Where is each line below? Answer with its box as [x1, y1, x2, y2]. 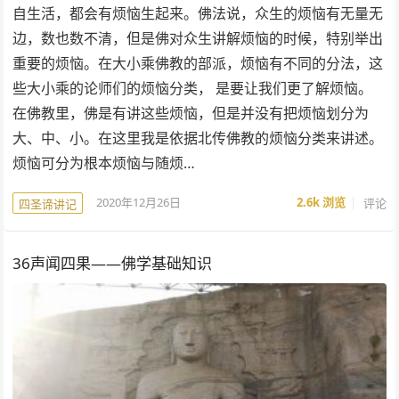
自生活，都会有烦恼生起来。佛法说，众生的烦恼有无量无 [12, 3, 384, 23]
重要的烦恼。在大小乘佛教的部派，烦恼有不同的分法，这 [12, 53, 384, 73]
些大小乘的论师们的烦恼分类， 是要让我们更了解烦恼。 [12, 77, 373, 98]
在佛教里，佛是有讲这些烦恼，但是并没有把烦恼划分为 [12, 102, 370, 123]
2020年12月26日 [96, 194, 182, 211]
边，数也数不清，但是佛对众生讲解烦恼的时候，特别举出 [12, 28, 384, 48]
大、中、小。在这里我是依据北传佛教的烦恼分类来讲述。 [12, 127, 384, 148]
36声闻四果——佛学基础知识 [12, 252, 213, 273]
